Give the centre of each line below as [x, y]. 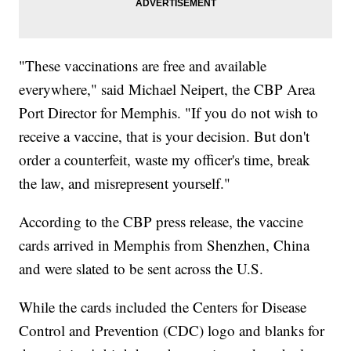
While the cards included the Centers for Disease [163, 307]
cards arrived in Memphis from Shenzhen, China [165, 245]
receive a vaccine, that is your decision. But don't [165, 136]
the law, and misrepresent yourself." [125, 183]
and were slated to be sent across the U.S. [141, 269]
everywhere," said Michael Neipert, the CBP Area [167, 89]
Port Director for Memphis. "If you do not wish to [169, 113]
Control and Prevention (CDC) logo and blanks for [172, 331]
